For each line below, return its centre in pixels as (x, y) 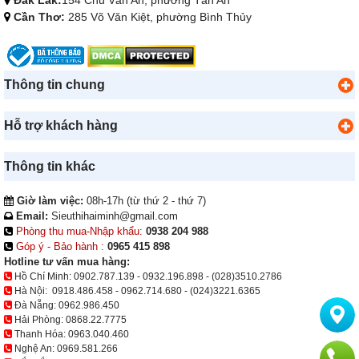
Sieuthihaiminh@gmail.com (113, 216)
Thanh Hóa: (40, 335)
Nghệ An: (34, 349)
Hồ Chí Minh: (43, 277)
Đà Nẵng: (35, 306)
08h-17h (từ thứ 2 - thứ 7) (145, 201)
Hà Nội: (32, 291)
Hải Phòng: (39, 320)
